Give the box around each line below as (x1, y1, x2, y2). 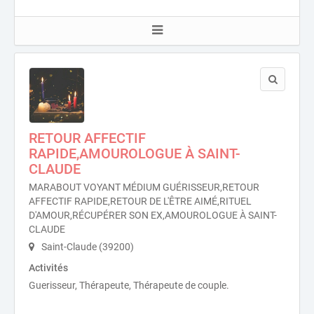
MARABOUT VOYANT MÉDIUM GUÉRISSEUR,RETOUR (29, 182, 259, 193)
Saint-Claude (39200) (39, 241, 134, 252)
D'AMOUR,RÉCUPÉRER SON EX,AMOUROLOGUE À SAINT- (29, 210, 277, 221)
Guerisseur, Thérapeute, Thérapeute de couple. (29, 280, 229, 291)
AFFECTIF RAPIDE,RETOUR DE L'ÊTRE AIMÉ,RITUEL (29, 196, 252, 207)
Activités (29, 262, 68, 273)
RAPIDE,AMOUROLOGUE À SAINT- (29, 145, 240, 162)
